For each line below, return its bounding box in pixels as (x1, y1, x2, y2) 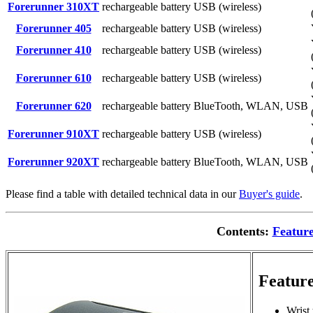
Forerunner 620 (15, 99, 92, 112)
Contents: (216, 224, 272, 238)
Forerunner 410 (15, 43, 92, 56)
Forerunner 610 (15, 71, 92, 84)
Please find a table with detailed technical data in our (6, 187, 239, 200)
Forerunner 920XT (8, 155, 99, 168)
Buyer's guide (239, 187, 300, 200)
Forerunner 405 (15, 22, 92, 34)
